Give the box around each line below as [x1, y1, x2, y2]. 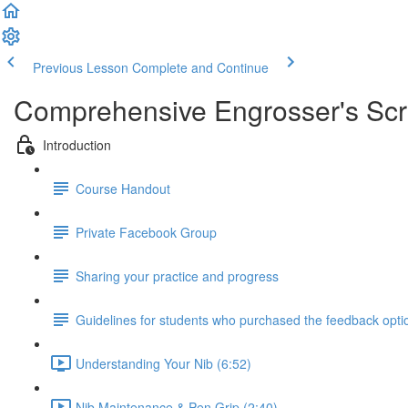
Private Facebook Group [76, 222, 217, 241]
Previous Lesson [33, 58, 128, 76]
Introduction [43, 135, 111, 154]
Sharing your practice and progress [76, 266, 279, 285]
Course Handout [76, 178, 170, 198]
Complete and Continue [132, 58, 269, 76]
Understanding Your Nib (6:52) [76, 353, 251, 372]
